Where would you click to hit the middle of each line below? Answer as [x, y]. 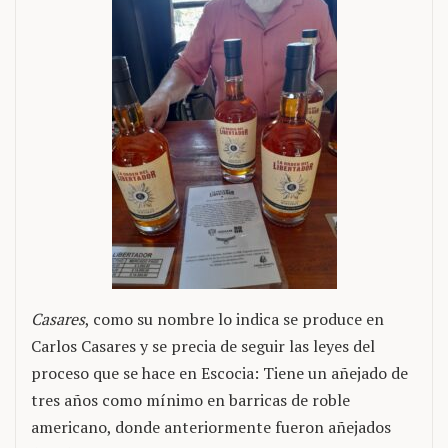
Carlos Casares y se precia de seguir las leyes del [203, 346]
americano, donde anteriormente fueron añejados [211, 427]
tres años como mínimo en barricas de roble [190, 400]
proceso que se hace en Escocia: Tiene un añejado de [219, 373]
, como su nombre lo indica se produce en [234, 319]
